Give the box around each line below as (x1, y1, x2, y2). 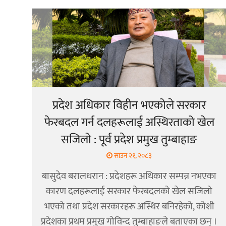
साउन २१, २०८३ (112, 149, 152, 161)
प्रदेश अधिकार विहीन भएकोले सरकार (52, 95, 206, 116)
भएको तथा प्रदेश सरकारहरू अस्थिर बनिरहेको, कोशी (44, 198, 214, 214)
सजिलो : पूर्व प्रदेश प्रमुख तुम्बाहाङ (61, 129, 197, 150)
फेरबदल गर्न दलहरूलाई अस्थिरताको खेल (44, 112, 214, 133)
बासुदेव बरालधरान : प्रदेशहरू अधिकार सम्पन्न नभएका (42, 168, 216, 184)
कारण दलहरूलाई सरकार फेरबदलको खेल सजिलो (46, 183, 212, 199)
